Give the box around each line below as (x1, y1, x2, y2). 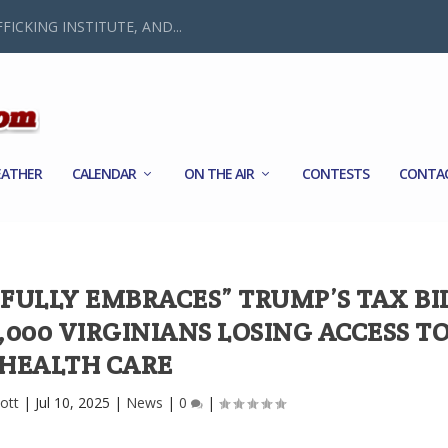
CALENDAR (72, 163, 137, 183)
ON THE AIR (184, 163, 255, 183)
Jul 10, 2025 (34, 392, 110, 412)
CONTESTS (302, 163, 370, 183)
